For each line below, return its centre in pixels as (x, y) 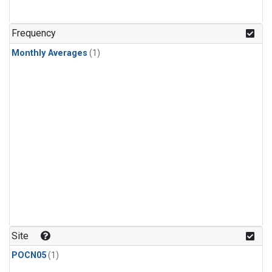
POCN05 (29, 255)
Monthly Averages (49, 53)
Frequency (34, 33)
